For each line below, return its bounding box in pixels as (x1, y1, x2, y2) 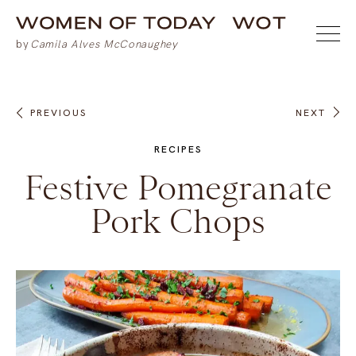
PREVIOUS (30, 106, 87, 119)
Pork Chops (91, 202, 265, 241)
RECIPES (153, 143, 203, 156)
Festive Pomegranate (24, 168, 332, 207)
